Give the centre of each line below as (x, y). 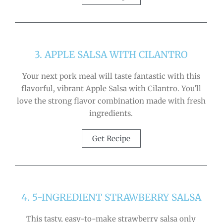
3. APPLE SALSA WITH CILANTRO (111, 54)
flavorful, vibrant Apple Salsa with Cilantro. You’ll (111, 88)
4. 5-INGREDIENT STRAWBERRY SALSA (111, 197)
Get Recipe (111, 138)
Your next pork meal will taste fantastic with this (111, 76)
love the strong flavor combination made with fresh (111, 101)
